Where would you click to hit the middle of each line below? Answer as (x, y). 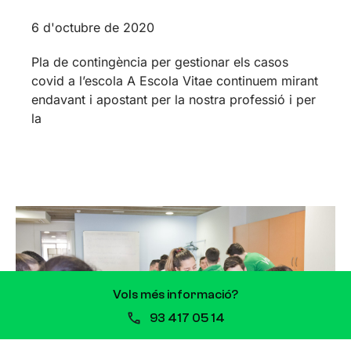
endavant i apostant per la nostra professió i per (174, 99)
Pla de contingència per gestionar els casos (160, 62)
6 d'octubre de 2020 (93, 27)
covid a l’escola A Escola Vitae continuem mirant (175, 80)
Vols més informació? (175, 295)
